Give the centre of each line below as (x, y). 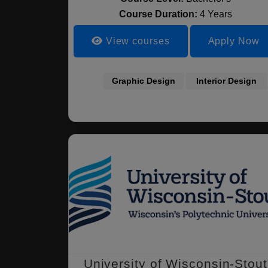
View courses (136, 41)
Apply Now (234, 41)
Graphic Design (144, 81)
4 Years (216, 14)
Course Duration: (159, 14)
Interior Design (226, 81)
